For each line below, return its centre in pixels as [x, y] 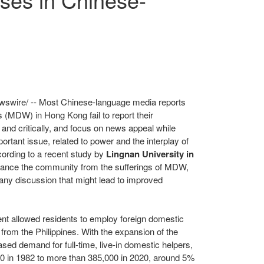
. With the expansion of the [127, 231]
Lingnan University [145, 154]
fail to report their [120, 115]
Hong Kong [66, 115]
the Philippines [49, 231]
